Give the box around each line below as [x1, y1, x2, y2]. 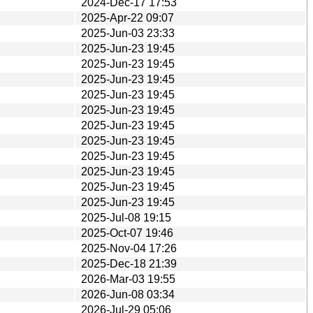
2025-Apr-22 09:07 [81, 11, 174, 24]
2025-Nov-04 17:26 [81, 242, 177, 254]
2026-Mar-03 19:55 [81, 272, 175, 285]
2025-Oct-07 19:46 [81, 226, 173, 239]
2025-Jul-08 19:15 [81, 211, 171, 224]
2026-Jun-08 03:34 [81, 288, 175, 300]
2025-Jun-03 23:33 [81, 27, 175, 39]
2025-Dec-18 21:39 [81, 257, 177, 270]
